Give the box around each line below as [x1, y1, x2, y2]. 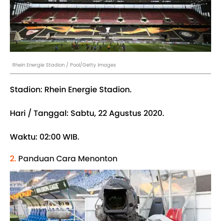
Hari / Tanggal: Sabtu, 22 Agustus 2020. [10, 108, 164, 119]
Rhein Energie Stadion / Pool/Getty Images [12, 61, 116, 69]
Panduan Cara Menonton [18, 153, 117, 164]
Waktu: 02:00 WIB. [10, 131, 79, 143]
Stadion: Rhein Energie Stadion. [10, 84, 132, 95]
